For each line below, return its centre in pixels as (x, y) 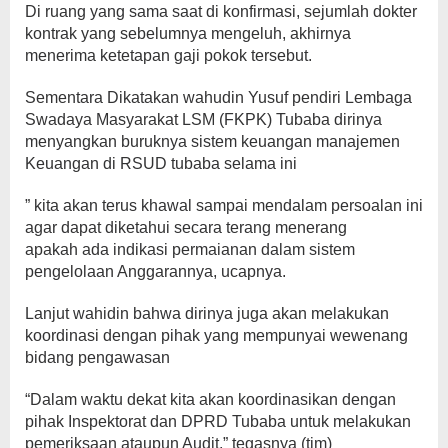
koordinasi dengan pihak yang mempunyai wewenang (216, 336)
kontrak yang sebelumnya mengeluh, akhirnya (188, 34)
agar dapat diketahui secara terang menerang (186, 228)
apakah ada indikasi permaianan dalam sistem (190, 250)
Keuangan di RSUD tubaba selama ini (161, 164)
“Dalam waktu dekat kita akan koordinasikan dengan (210, 400)
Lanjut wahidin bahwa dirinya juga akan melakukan (207, 314)
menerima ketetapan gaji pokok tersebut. (168, 56)
